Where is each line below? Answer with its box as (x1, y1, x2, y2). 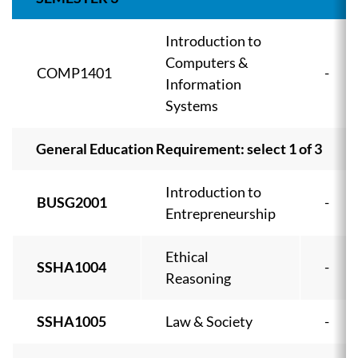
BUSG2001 (37, 193, 107, 212)
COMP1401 (37, 64, 112, 82)
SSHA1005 (37, 312, 106, 331)
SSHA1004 (37, 258, 106, 276)
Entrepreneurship (165, 205, 276, 223)
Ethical (165, 248, 209, 266)
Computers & (165, 54, 249, 72)
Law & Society (165, 312, 253, 331)
